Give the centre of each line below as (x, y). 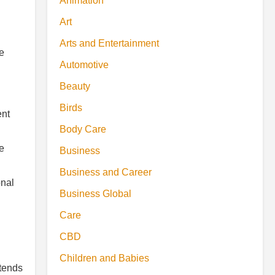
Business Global (95, 194)
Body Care (83, 129)
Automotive (84, 65)
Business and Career (106, 172)
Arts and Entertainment (109, 43)
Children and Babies (104, 258)
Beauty (75, 86)
